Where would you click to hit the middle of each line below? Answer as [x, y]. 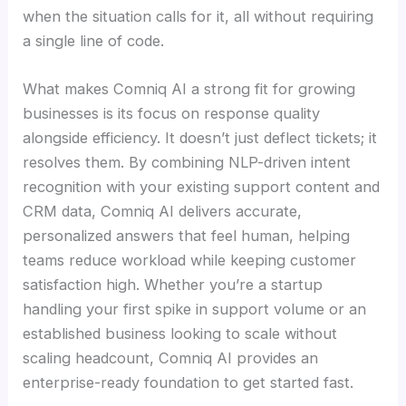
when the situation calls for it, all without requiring [198, 16]
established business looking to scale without [180, 334]
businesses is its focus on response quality [172, 114]
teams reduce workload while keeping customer [190, 261]
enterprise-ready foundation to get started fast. [188, 383]
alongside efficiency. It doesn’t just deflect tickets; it [200, 138]
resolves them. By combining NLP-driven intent [187, 163]
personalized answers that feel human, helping [187, 236]
